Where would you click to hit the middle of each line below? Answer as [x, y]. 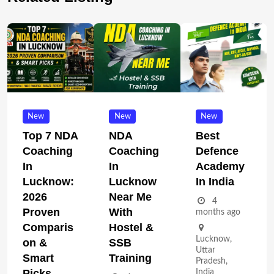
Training [131, 258]
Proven [41, 213]
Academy [220, 167]
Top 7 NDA [50, 136]
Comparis [48, 228]
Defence [217, 151]
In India [215, 182]
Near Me [131, 197]
